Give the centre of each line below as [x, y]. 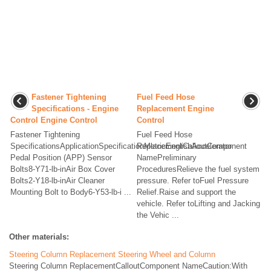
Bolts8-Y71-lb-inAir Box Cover [63, 169]
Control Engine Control [54, 120]
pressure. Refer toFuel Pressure [193, 181]
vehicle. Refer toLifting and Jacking [198, 204]
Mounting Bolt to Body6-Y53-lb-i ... [71, 192]
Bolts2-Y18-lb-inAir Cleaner [57, 181]
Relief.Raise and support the [186, 192]
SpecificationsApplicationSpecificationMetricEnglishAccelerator [121, 146]
